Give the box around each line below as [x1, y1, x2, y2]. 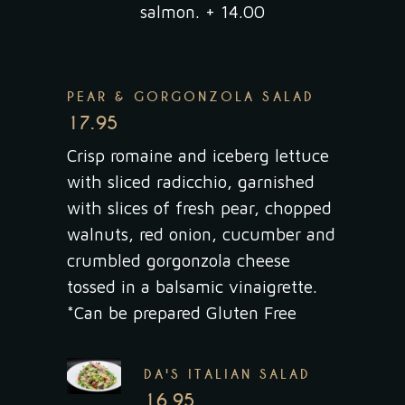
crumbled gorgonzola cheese [67, 250, 290, 270]
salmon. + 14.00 [140, 2, 265, 22]
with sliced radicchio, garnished [67, 172, 315, 192]
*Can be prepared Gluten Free [67, 303, 297, 323]
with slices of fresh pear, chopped [67, 198, 332, 218]
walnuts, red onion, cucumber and [67, 224, 335, 244]
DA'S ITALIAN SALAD [144, 366, 312, 382]
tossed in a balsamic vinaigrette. [67, 277, 317, 297]
